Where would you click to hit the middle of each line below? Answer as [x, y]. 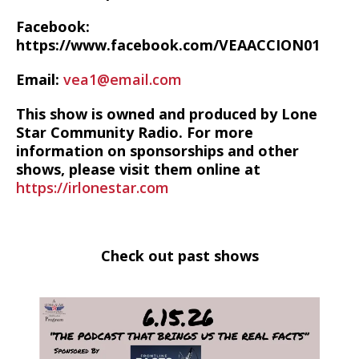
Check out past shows [179, 256]
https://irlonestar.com [93, 188]
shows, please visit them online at [138, 169]
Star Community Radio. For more [135, 132]
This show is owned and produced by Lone [167, 114]
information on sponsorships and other [157, 151]
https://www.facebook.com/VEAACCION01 [168, 45]
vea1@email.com [123, 79]
